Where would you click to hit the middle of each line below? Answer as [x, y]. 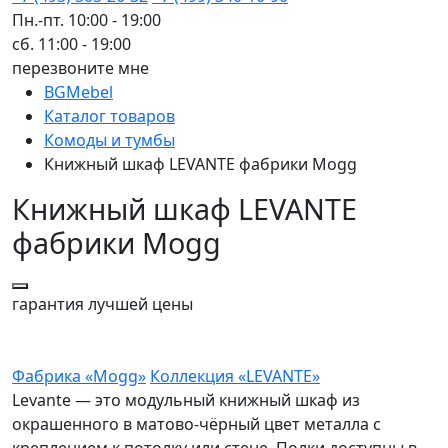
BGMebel [78, 91]
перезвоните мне [80, 67]
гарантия [48, 303]
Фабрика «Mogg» [79, 375]
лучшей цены [138, 303]
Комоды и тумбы [109, 139]
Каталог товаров [109, 115]
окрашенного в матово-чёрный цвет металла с [196, 423]
